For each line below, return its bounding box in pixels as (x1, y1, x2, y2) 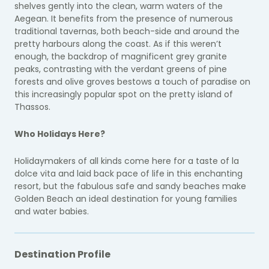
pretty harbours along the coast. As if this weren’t (14, 38, 222, 50)
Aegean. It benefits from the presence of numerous (14, 13, 233, 25)
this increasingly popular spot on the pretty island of (14, 88, 233, 100)
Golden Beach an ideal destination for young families (14, 193, 237, 205)
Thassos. (14, 101, 50, 113)
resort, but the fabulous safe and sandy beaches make (14, 180, 246, 192)
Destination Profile (14, 247, 110, 261)
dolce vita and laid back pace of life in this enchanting (14, 168, 243, 180)
